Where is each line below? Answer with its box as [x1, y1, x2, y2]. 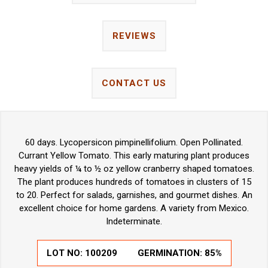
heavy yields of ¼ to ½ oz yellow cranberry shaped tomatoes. [14, 163, 254, 174]
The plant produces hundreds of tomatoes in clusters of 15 [17, 176, 251, 187]
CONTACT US [102, 77, 166, 89]
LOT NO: [46, 247, 85, 258]
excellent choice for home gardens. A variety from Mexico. [19, 202, 249, 214]
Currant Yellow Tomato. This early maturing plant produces [19, 150, 249, 161]
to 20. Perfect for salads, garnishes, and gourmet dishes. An [16, 189, 252, 200]
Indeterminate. [106, 215, 162, 227]
